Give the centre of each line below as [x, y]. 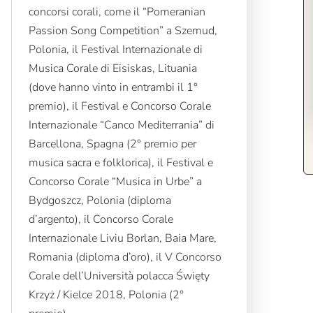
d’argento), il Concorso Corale [101, 220]
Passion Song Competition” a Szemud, [123, 31]
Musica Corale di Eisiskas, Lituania [112, 69]
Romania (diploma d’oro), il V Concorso [125, 257]
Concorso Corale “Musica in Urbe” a [115, 182]
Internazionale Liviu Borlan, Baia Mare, [122, 239]
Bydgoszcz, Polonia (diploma [100, 201]
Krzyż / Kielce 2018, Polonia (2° [106, 295]
